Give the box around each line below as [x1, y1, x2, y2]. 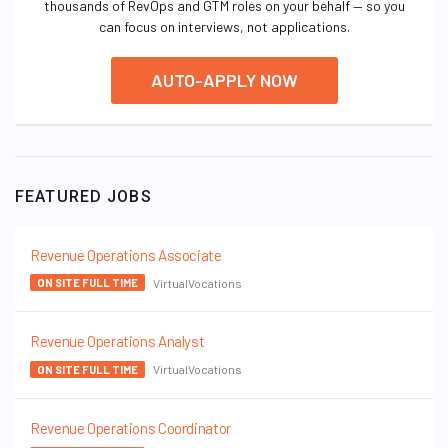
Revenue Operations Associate [30, 246, 222, 264]
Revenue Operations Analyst [30, 332, 205, 351]
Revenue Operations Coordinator [30, 418, 231, 437]
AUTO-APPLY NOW [150, 69, 298, 91]
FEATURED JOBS [15, 187, 152, 206]
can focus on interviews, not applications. [98, 18, 350, 35]
